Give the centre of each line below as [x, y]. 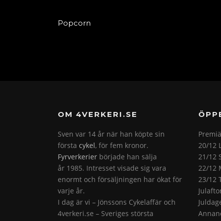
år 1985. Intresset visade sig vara [112, 168]
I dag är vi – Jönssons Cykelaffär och [117, 202]
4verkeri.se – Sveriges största [106, 213]
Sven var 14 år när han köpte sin [111, 134]
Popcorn [74, 23]
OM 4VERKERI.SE [98, 114]
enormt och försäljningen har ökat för [120, 179]
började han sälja [127, 156]
